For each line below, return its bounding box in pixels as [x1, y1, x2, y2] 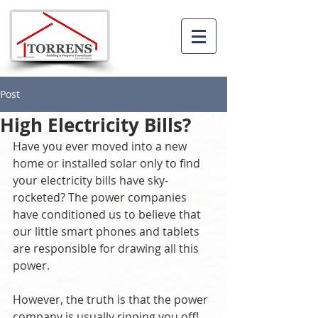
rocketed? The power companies [13, 190, 190, 205]
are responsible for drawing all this [13, 241, 202, 256]
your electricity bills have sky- [13, 172, 168, 188]
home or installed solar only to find [13, 155, 203, 171]
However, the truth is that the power [13, 292, 211, 307]
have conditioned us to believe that [13, 207, 204, 222]
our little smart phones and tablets [13, 224, 202, 239]
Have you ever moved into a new [13, 138, 190, 154]
